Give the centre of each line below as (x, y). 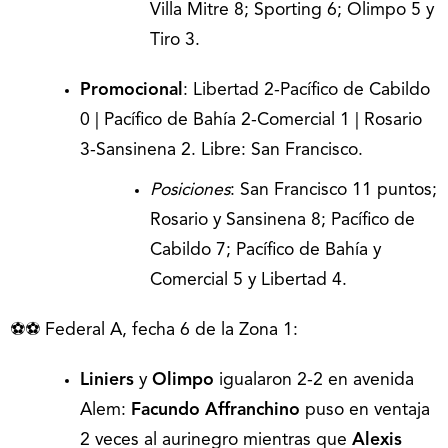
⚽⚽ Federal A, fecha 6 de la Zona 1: (154, 331)
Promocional (131, 91)
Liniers (107, 381)
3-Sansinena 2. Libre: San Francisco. (221, 151)
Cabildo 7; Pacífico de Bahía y (265, 251)
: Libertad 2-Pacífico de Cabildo (306, 91)
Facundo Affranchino (215, 411)
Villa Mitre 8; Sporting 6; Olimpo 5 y (292, 11)
